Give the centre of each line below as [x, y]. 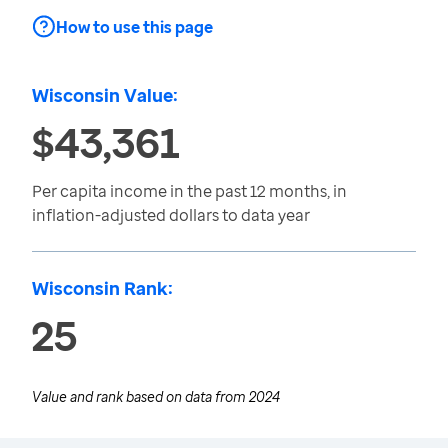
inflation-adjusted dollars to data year [171, 215]
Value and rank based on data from [140, 396]
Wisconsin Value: [105, 95]
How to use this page [134, 27]
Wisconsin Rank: [102, 288]
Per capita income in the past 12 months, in [189, 191]
